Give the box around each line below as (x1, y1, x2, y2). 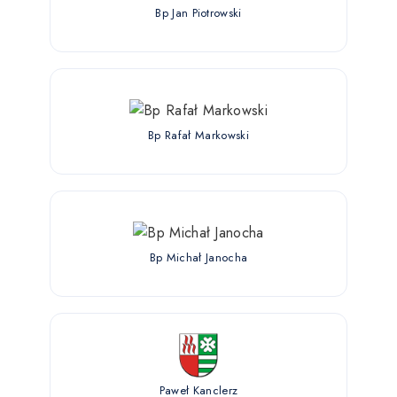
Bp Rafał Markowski (148, 126, 249, 144)
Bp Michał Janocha (149, 248, 248, 266)
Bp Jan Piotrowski (155, 4, 242, 21)
